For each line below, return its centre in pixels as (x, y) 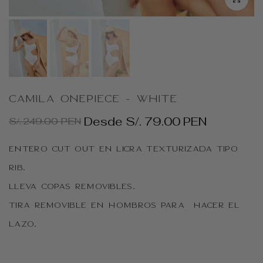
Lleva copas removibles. (72, 187)
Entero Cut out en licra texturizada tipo (123, 149)
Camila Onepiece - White (93, 99)
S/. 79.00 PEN (165, 121)
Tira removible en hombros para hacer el (124, 205)
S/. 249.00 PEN (45, 121)
